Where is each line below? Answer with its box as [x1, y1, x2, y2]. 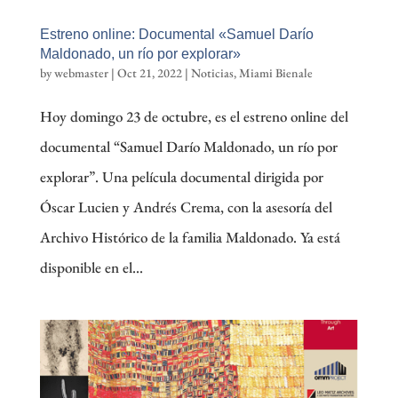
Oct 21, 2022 [116, 64, 182, 81]
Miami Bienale [238, 64, 313, 81]
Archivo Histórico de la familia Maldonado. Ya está [39, 227, 340, 247]
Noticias [190, 64, 234, 81]
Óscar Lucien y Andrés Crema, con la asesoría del [39, 196, 332, 217]
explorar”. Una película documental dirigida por [39, 166, 323, 187]
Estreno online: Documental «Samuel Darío [39, 26, 314, 42]
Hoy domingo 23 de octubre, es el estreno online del [39, 106, 348, 126]
